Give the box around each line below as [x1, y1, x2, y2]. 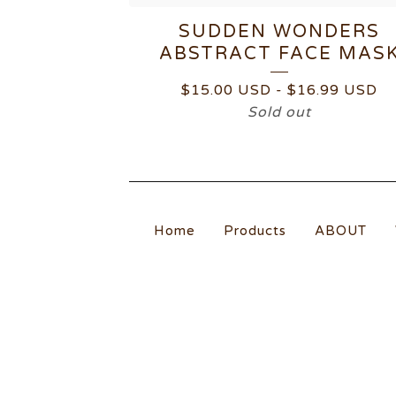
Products [224, 223, 286, 239]
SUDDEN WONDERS [179, 21, 380, 42]
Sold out [247, 103, 311, 121]
